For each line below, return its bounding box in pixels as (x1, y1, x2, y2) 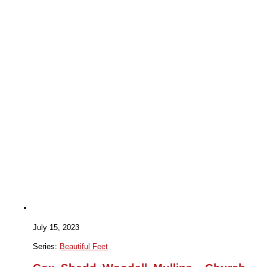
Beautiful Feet (59, 242, 108, 252)
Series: (32, 242, 60, 252)
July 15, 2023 (32, 222, 79, 232)
